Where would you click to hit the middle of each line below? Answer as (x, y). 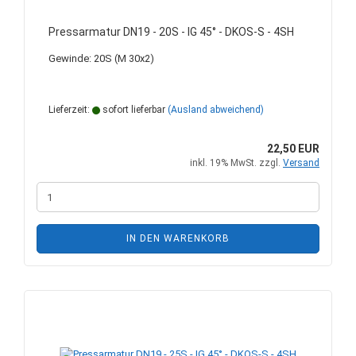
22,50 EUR (293, 149)
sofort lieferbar (133, 110)
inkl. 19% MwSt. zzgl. (236, 163)
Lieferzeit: (70, 110)
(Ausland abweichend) (216, 110)
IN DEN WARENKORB (178, 238)
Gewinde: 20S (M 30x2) (101, 58)
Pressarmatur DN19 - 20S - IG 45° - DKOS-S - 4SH (171, 32)
